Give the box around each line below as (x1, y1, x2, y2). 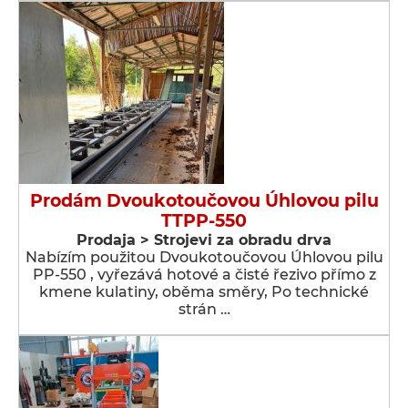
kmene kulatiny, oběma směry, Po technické (39, 283, 369, 301)
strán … (178, 301, 230, 318)
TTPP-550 (161, 210, 247, 231)
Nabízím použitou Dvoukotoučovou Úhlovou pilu (25, 249, 383, 266)
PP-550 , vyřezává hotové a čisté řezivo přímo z (32, 266, 376, 283)
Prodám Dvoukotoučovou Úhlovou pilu (29, 190, 379, 211)
